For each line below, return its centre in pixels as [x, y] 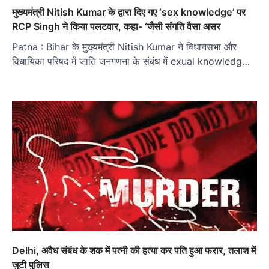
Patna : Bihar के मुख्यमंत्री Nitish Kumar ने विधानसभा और [124, 47]
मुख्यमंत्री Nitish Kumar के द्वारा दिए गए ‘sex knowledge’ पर [129, 12]
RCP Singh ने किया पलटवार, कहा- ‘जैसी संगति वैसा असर [116, 27]
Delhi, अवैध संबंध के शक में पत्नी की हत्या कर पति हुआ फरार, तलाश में [134, 251]
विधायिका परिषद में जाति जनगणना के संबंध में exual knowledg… [131, 62]
